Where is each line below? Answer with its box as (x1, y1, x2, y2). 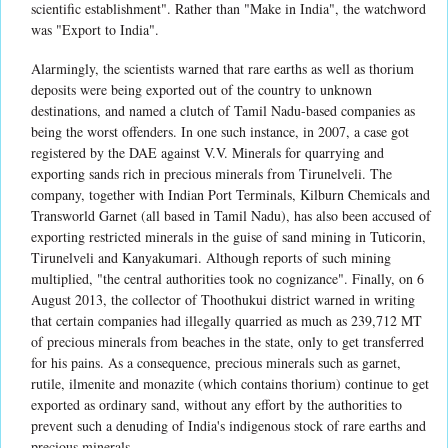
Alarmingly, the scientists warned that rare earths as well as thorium (31, 58, 414, 78)
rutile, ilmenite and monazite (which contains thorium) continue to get (31, 373, 429, 393)
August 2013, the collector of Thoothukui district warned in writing (31, 289, 415, 309)
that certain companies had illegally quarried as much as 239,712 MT (31, 310, 422, 330)
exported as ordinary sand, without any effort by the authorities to (31, 394, 402, 414)
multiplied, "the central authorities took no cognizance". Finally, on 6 (31, 268, 424, 288)
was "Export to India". (31, 19, 159, 39)
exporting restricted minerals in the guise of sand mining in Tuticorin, (31, 226, 426, 246)
